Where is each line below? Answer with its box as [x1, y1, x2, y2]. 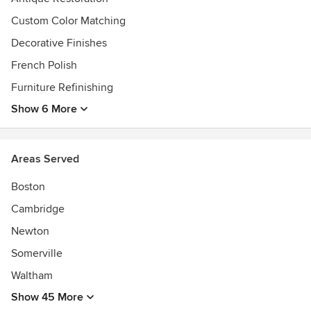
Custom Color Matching [11, 14, 126, 28]
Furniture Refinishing [11, 81, 113, 94]
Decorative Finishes [11, 36, 107, 50]
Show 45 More [11, 290, 83, 304]
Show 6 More [11, 102, 77, 116]
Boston [11, 180, 45, 194]
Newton [11, 224, 49, 238]
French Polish [11, 58, 77, 72]
